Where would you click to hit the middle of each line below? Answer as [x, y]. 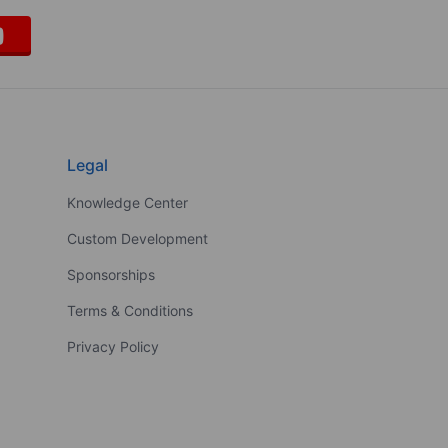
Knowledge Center [127, 202]
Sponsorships [110, 274]
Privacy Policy [112, 346]
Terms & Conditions [129, 310]
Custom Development [137, 238]
